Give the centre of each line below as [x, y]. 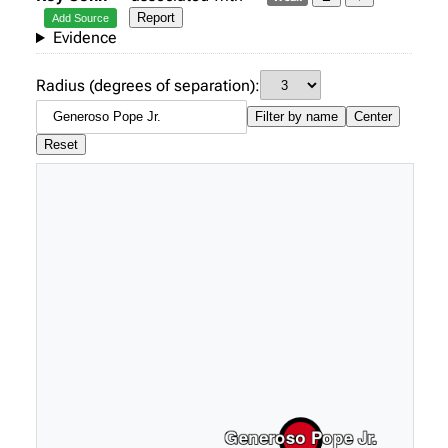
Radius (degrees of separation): [148, 85]
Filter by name [296, 117]
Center [373, 117]
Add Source [80, 18]
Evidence [84, 38]
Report [156, 18]
